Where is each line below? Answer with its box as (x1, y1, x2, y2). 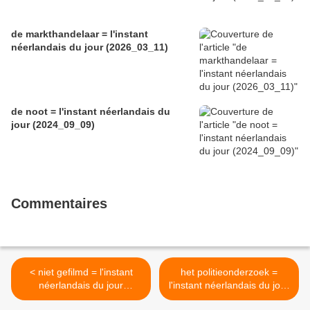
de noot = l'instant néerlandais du (11, 106, 170, 118)
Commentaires (11, 196, 107, 212)
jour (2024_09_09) (11, 119, 95, 131)
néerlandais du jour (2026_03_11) (11, 42, 168, 53)
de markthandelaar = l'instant (11, 28, 148, 40)
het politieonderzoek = (181, 266, 277, 278)
